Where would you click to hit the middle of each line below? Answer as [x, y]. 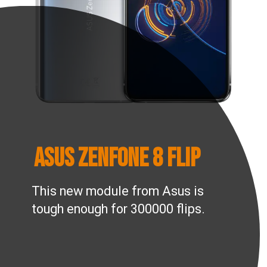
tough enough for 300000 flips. [119, 209]
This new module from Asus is [118, 191]
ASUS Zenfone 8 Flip [117, 158]
